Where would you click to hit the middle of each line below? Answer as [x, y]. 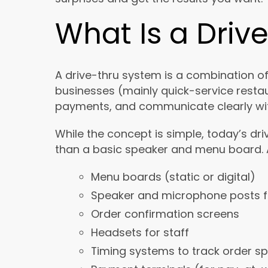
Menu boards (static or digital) [173, 177]
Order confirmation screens [165, 214]
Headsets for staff [140, 233]
